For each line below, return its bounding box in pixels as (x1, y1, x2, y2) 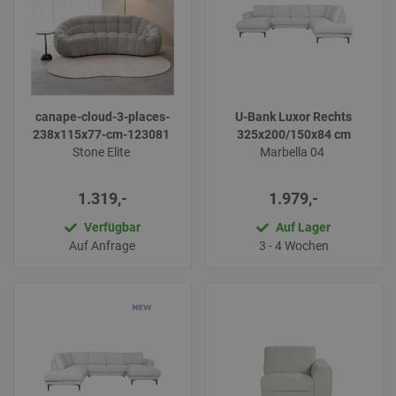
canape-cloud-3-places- (34, 109, 170, 124)
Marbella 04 (260, 144, 328, 159)
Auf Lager (276, 219, 331, 234)
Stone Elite (72, 144, 133, 159)
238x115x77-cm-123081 (32, 126, 172, 141)
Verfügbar (83, 219, 141, 234)
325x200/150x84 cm (236, 126, 351, 141)
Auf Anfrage (69, 239, 136, 254)
